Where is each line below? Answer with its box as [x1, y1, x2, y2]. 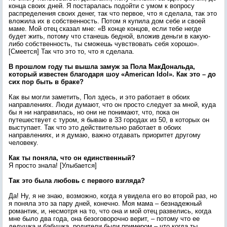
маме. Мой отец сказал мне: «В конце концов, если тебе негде [9, 25, 201, 32]
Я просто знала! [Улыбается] [9, 162, 97, 169]
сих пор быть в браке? [9, 78, 84, 86]
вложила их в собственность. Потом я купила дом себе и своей [9, 17, 205, 25]
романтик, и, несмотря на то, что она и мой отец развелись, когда [9, 207, 211, 215]
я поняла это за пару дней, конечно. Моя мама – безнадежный [9, 200, 202, 207]
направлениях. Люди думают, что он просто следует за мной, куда [9, 101, 216, 108]
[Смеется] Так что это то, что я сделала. [9, 48, 134, 55]
